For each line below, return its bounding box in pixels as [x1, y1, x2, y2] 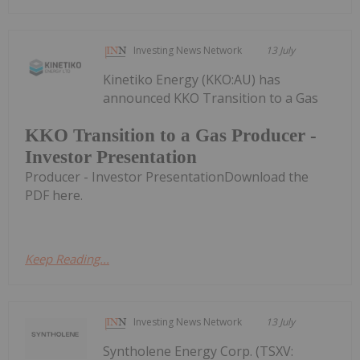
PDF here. [25, 186, 83, 204]
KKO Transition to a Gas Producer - [25, 125, 317, 145]
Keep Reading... [25, 250, 109, 267]
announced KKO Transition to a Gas [103, 89, 319, 108]
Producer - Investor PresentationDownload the [25, 167, 309, 186]
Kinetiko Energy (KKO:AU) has [103, 71, 281, 89]
